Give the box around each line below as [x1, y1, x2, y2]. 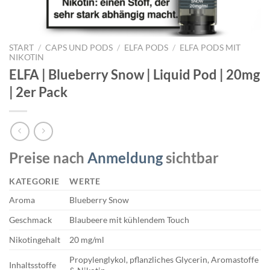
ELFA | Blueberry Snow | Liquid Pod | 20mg [9, 66, 260, 83]
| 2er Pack [9, 84, 67, 101]
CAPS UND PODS [45, 42, 113, 52]
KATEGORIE [9, 176, 60, 187]
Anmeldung [87, 149, 163, 167]
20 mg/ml [69, 234, 105, 245]
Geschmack [9, 215, 52, 225]
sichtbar [163, 149, 219, 167]
